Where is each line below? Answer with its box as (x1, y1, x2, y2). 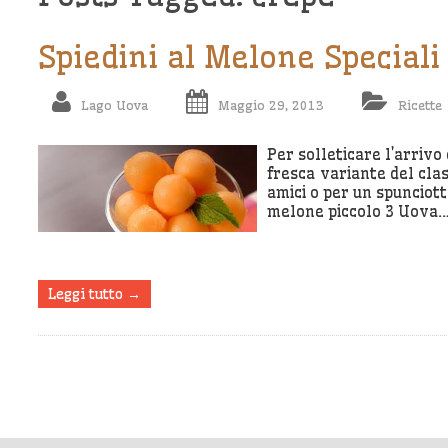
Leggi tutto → (47, 284, 141, 303)
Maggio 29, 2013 (217, 97, 324, 114)
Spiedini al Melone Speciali (37, 38, 440, 77)
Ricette (397, 97, 442, 114)
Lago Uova (80, 97, 148, 114)
